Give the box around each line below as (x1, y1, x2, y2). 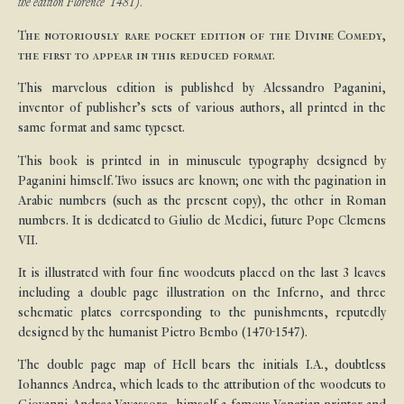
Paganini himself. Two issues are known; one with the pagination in (18, 173, 386, 188)
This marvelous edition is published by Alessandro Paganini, (18, 81, 386, 96)
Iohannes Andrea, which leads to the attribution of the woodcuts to (18, 378, 386, 392)
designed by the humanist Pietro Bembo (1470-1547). (18, 325, 308, 339)
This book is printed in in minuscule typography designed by (18, 153, 386, 168)
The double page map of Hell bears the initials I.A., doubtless (18, 358, 386, 372)
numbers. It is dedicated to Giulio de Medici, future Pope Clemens (18, 213, 386, 227)
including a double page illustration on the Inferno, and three (18, 285, 386, 299)
